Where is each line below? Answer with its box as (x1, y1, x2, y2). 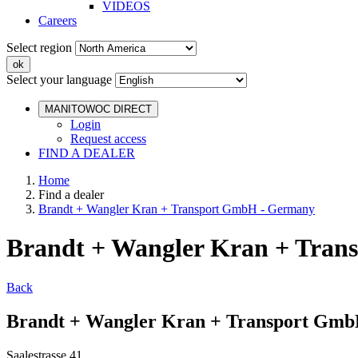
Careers (38, 14, 77, 27)
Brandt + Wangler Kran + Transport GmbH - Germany (38, 202, 315, 216)
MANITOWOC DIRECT (45, 103, 152, 115)
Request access (70, 132, 146, 145)
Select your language (6, 73, 112, 86)
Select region (6, 41, 72, 54)
